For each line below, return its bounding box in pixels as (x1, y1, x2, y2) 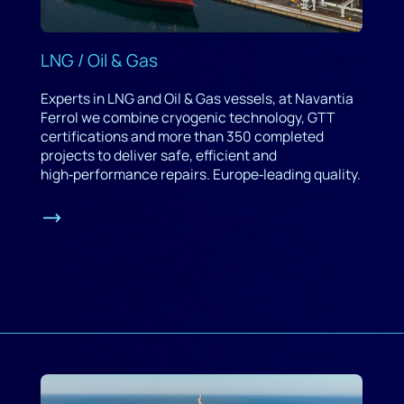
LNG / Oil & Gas (40, 48, 158, 72)
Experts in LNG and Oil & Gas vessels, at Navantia (40, 87, 353, 108)
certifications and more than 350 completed (40, 125, 324, 146)
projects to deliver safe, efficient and (40, 144, 277, 165)
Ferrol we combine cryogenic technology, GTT (40, 106, 335, 127)
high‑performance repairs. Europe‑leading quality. (40, 163, 361, 184)
